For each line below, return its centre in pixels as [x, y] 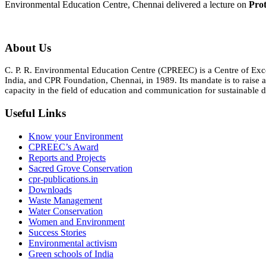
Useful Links [35, 113]
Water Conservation [66, 211]
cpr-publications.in [63, 179]
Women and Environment [77, 221]
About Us [28, 47]
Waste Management [65, 200]
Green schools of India [71, 254]
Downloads [50, 189]
